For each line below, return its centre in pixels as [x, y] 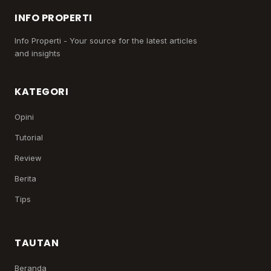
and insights [38, 54]
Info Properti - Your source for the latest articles [106, 41]
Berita [25, 179]
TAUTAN [37, 243]
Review [28, 158]
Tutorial [29, 138]
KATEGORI [41, 92]
